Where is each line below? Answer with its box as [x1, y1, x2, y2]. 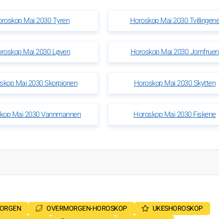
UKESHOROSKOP [152, 203, 203, 214]
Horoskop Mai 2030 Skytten [133, 78, 216, 89]
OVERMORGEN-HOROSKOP [46, 203, 127, 214]
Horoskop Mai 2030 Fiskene [133, 109, 216, 120]
